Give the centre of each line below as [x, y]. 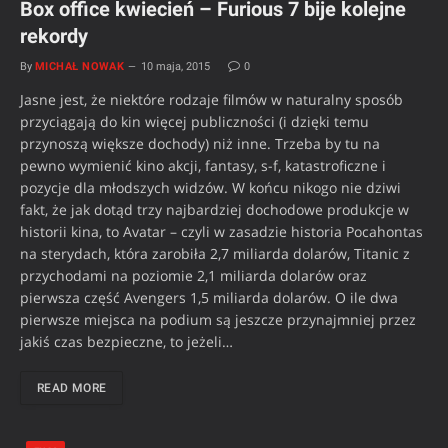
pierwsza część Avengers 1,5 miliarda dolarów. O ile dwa [209, 298]
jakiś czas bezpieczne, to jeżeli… [126, 342]
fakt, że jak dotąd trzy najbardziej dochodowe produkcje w [214, 210]
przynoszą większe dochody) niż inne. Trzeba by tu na [200, 144]
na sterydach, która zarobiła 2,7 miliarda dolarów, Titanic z [215, 254]
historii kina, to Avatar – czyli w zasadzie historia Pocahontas [221, 232]
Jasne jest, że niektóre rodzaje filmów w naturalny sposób [211, 100]
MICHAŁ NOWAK [80, 67]
